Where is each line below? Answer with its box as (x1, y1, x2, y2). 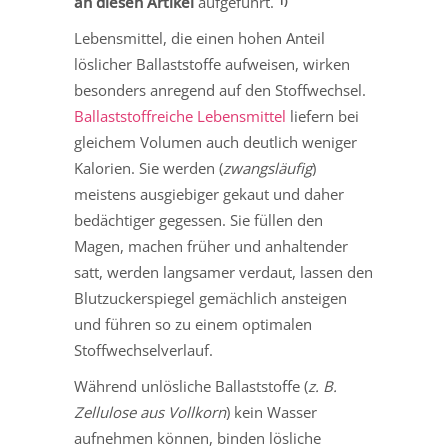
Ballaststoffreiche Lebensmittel (74, 106, 286, 127)
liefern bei (286, 106, 359, 127)
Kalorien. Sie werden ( (74, 158, 223, 179)
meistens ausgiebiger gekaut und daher (74, 184, 344, 205)
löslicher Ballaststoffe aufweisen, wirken (74, 54, 350, 75)
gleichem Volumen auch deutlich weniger (74, 132, 357, 153)
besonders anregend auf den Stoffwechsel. (74, 80, 366, 101)
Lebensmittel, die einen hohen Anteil (74, 28, 325, 49)
